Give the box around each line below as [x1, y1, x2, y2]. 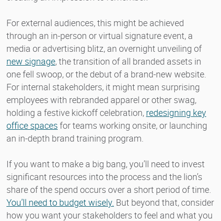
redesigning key [146, 106, 206, 118]
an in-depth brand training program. [6, 132, 144, 144]
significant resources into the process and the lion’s [6, 170, 202, 183]
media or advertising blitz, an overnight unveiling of [6, 42, 202, 54]
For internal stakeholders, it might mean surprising [6, 80, 200, 93]
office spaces [6, 119, 58, 131]
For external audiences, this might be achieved [6, 16, 184, 29]
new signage [6, 55, 55, 67]
